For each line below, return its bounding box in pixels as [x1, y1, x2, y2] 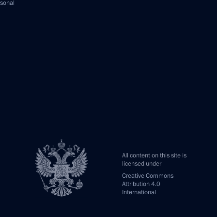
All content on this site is [122, 151, 186, 160]
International [122, 188, 156, 197]
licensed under [122, 159, 161, 168]
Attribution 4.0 [122, 180, 160, 188]
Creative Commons [122, 171, 173, 180]
